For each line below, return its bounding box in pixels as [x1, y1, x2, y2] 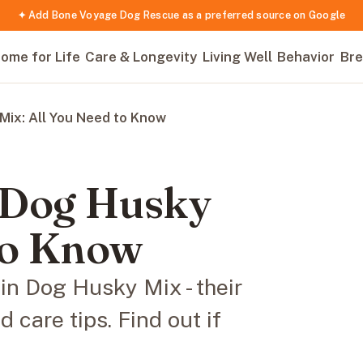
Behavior [277, 49, 335, 66]
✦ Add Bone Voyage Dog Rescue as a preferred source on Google [17, 9, 346, 21]
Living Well [202, 49, 272, 66]
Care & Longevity [85, 49, 198, 66]
